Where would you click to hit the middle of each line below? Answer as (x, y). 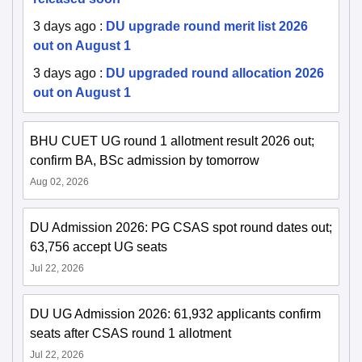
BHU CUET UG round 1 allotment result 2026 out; (172, 141)
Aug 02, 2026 (59, 182)
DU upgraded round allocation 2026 (215, 74)
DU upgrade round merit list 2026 (207, 27)
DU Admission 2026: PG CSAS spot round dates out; (181, 228)
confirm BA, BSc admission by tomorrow (145, 161)
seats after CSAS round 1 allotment (130, 334)
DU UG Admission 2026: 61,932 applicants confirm (175, 314)
